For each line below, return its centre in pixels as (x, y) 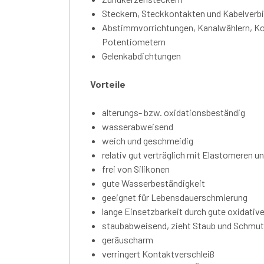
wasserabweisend (138, 126)
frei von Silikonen (136, 169)
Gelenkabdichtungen (141, 55)
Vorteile (108, 84)
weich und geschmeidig (148, 140)
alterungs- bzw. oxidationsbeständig (174, 112)
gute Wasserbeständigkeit (154, 183)
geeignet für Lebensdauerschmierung (175, 197)
